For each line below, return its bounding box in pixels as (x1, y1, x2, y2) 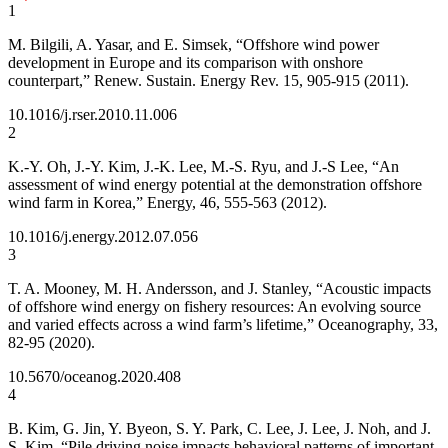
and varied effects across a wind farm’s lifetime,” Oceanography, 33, (8, 315, 438, 333)
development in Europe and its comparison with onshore (8, 53, 363, 71)
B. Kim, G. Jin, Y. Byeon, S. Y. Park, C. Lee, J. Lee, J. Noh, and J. (8, 419, 431, 437)
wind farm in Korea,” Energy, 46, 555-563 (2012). (8, 193, 327, 211)
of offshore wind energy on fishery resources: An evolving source (8, 297, 421, 315)
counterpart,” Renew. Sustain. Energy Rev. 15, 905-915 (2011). (8, 71, 409, 89)
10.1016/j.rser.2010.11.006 (8, 105, 177, 123)
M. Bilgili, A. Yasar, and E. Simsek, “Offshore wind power (8, 35, 379, 53)
